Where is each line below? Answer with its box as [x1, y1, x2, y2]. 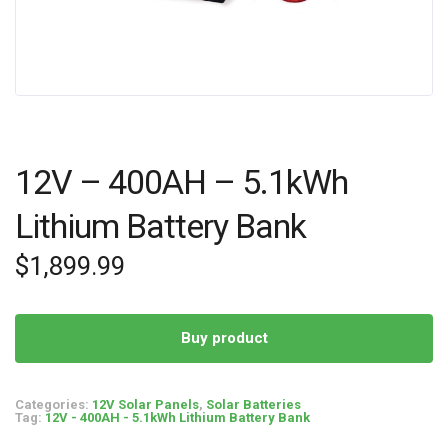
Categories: [15, 397, 92, 412]
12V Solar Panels [92, 397, 199, 412]
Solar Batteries [206, 397, 301, 412]
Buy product [180, 329, 268, 347]
